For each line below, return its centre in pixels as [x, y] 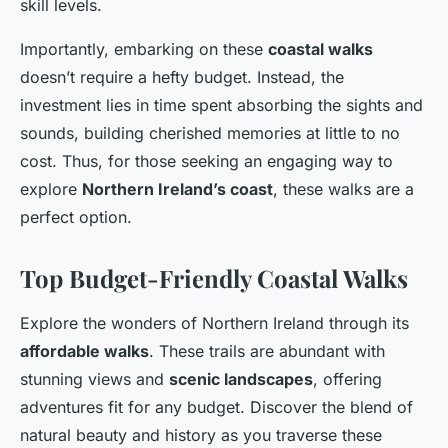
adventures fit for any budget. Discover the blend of [216, 407]
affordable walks [84, 351]
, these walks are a [343, 189]
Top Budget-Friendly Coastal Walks [214, 278]
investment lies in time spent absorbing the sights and [221, 105]
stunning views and [94, 379]
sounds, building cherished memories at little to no [210, 133]
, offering [347, 379]
